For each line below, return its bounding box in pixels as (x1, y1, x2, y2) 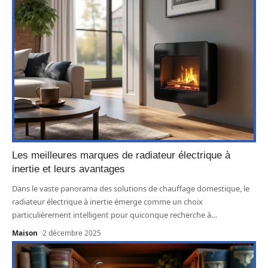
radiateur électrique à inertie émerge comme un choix (12, 196, 203, 208)
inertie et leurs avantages (12, 163, 125, 175)
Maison (12, 228, 38, 239)
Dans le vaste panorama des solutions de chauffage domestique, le (12, 183, 249, 194)
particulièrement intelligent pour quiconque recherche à (12, 209, 211, 221)
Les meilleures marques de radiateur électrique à (12, 150, 230, 162)
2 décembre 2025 (42, 228, 102, 239)
